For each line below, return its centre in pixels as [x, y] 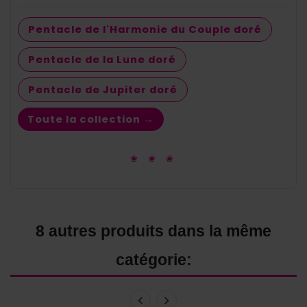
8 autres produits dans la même [153, 231]
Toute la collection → [91, 119]
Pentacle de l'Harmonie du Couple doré [145, 29]
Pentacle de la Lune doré [102, 59]
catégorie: [153, 259]
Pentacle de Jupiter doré [103, 89]
